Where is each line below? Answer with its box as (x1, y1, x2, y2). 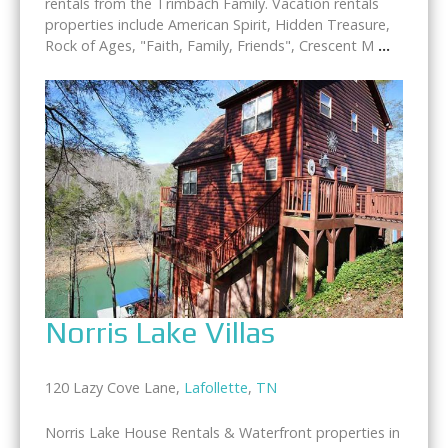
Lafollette (184, 378, 248, 398)
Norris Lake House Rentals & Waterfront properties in (45, 423, 400, 443)
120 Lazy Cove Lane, (45, 378, 184, 398)
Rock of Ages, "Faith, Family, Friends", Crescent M (45, 36, 378, 56)
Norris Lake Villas (45, 315, 275, 351)
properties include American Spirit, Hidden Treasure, (45, 15, 390, 35)
